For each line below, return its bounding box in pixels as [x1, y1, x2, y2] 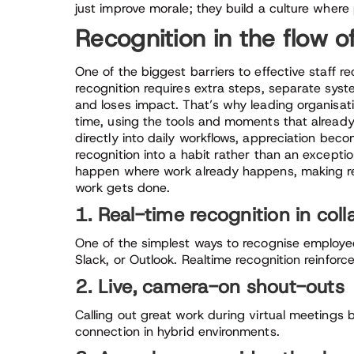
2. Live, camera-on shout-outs [75, 274, 345, 299]
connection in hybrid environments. [75, 323, 280, 340]
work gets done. [75, 179, 171, 196]
